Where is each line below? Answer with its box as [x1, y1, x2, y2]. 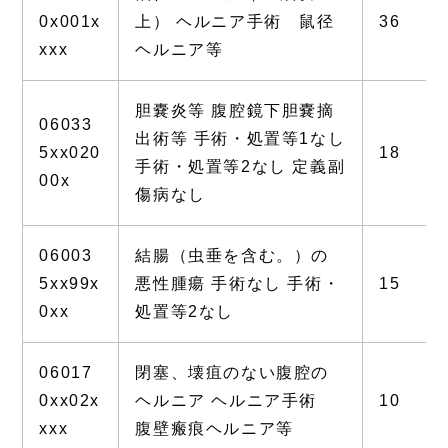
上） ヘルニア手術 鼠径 [135, 13, 335, 31]
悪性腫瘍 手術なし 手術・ [135, 275, 341, 293]
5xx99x [39, 275, 100, 293]
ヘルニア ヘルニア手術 [135, 392, 335, 410]
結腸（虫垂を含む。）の [135, 247, 329, 265]
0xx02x [39, 392, 100, 410]
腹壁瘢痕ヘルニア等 [135, 420, 294, 438]
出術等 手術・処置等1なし [135, 130, 346, 148]
